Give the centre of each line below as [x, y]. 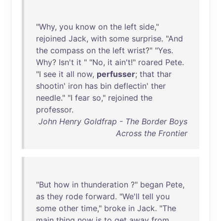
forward [100, 196]
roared [150, 62]
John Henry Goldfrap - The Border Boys [113, 121]
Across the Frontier [152, 133]
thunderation [105, 184]
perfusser [116, 74]
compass [67, 50]
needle [48, 98]
